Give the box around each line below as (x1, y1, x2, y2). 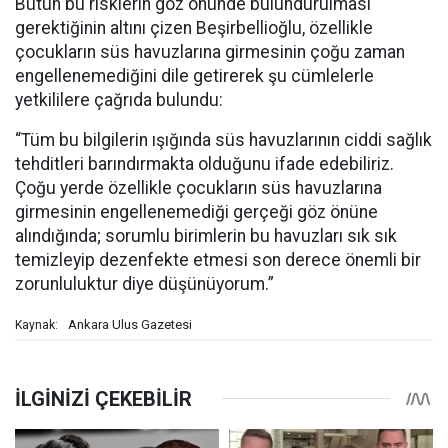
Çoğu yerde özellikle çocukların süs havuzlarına (15, 178, 382, 199)
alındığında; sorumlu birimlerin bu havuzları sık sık (15, 226, 397, 247)
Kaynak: (15, 318, 58, 333)
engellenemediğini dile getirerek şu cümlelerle (15, 66, 374, 87)
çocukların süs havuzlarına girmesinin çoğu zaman (15, 42, 405, 63)
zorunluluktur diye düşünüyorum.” (15, 274, 274, 295)
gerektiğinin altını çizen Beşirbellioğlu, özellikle (15, 18, 373, 39)
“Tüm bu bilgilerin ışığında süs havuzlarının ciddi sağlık (15, 130, 432, 151)
